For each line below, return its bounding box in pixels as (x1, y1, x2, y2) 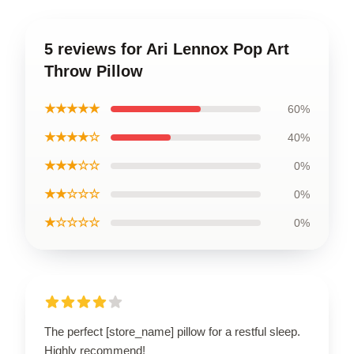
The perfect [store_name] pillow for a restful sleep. (44, 324, 300, 338)
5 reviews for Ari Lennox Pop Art (44, 40, 289, 58)
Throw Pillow (44, 62, 143, 80)
